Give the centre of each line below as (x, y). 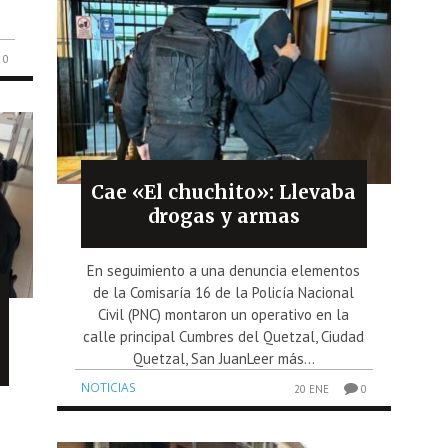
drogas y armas (223, 215)
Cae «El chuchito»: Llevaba (224, 191)
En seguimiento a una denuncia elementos (224, 270)
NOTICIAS (109, 387)
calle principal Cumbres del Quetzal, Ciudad (224, 336)
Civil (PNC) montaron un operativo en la (224, 314)
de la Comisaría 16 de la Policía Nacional (224, 292)
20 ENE (311, 388)
